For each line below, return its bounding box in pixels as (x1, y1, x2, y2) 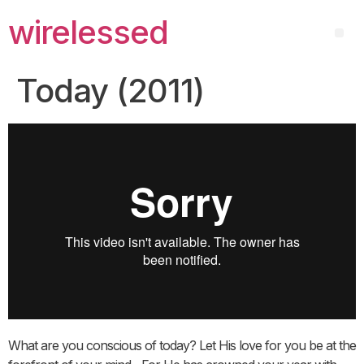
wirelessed (8, 12, 168, 52)
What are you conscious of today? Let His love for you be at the (8, 336, 356, 353)
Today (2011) (16, 71, 204, 110)
